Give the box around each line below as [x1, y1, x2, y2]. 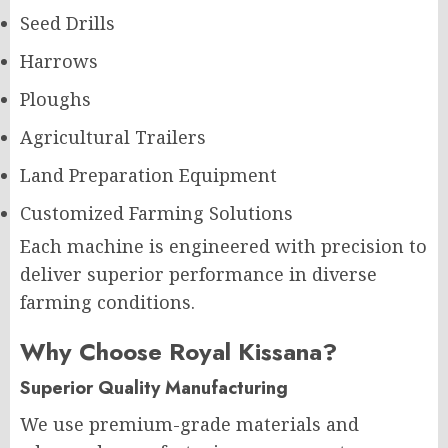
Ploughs [20, 86, 91, 111]
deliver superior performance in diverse [20, 261, 377, 286]
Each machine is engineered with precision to [20, 233, 427, 258]
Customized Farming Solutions [20, 200, 293, 225]
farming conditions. [20, 289, 195, 314]
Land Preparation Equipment [20, 162, 277, 187]
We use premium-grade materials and [20, 411, 359, 436]
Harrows [20, 48, 98, 73]
